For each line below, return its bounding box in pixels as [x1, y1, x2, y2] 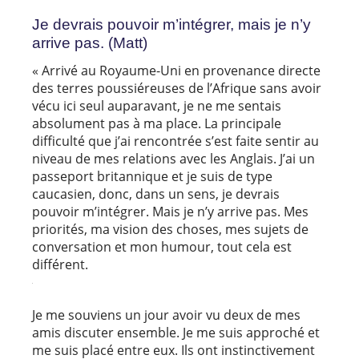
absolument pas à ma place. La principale [32, 115, 281, 133]
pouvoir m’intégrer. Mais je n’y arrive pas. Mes [32, 203, 309, 221]
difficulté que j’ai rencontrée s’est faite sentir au [32, 132, 319, 151]
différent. [32, 256, 88, 274]
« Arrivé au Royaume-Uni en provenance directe [32, 62, 321, 80]
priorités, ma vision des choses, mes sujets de [32, 220, 309, 239]
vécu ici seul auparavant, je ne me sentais [32, 97, 281, 115]
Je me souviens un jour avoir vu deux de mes [32, 306, 301, 325]
